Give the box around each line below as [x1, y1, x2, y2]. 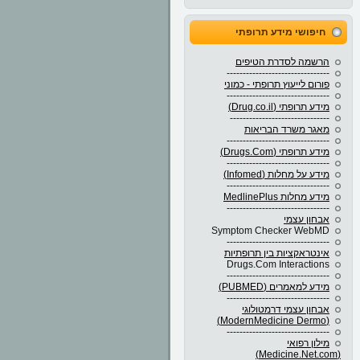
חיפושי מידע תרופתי [235, 27, 325, 38]
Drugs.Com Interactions [227, 259, 329, 270]
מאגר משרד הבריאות [244, 124, 329, 135]
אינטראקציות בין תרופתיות [224, 247, 329, 259]
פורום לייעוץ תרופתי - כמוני [224, 79, 329, 90]
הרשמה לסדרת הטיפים [235, 56, 329, 67]
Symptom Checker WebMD [211, 225, 329, 236]
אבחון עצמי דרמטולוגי [242, 304, 329, 315]
